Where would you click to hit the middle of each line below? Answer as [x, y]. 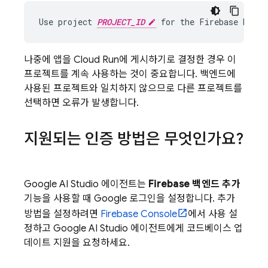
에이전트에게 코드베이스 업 [185, 229]
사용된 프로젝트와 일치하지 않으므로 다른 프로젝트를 [133, 89]
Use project [68, 22]
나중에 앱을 [49, 60]
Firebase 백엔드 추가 [194, 184]
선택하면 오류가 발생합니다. [81, 103]
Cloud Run [96, 60]
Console [158, 214]
